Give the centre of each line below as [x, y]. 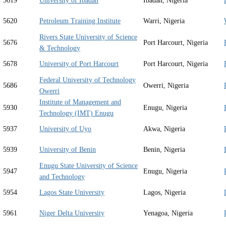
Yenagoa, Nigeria [168, 213]
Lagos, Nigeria [164, 193]
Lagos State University [72, 193]
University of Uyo [65, 129]
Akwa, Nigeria [164, 129]
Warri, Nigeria [164, 21]
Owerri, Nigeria [166, 86]
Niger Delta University [72, 213]
